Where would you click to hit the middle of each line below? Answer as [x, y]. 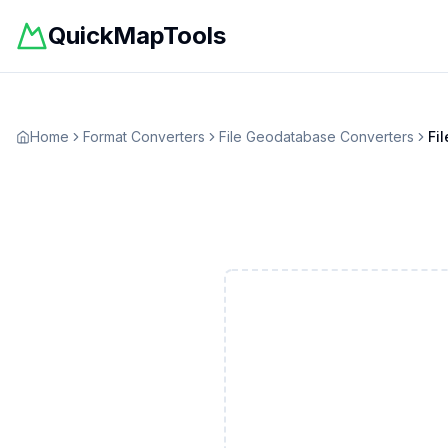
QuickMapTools [137, 35]
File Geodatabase [277, 136]
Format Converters [144, 136]
